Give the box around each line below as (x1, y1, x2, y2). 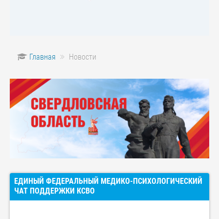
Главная (29, 52, 56, 62)
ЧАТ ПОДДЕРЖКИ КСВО (14, 186, 95, 196)
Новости (69, 52, 96, 62)
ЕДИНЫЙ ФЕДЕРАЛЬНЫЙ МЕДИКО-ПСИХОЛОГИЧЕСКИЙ (14, 176, 202, 186)
